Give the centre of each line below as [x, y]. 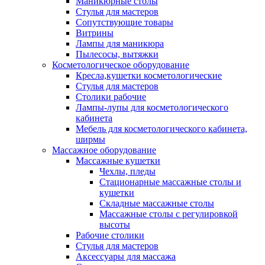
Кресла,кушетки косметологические [149, 76]
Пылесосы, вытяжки [117, 54]
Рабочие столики [110, 235]
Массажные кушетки [118, 161]
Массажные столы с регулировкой [169, 214]
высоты [115, 225]
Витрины [95, 33]
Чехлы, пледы [127, 172]
